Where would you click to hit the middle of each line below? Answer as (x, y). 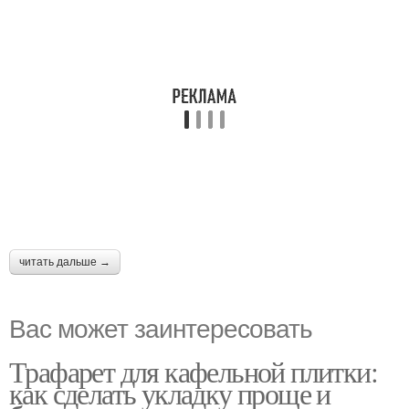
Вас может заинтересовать (161, 326)
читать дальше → (65, 262)
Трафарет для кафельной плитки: (193, 371)
